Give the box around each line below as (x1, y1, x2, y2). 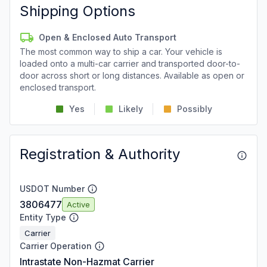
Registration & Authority (20, 145, 180, 163)
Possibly (177, 104, 212, 114)
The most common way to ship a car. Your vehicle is (20, 46, 222, 57)
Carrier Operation (20, 241, 92, 251)
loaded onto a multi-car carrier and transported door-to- (20, 58, 240, 69)
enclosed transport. (20, 82, 96, 92)
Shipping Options (20, 2, 135, 20)
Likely (119, 104, 143, 114)
